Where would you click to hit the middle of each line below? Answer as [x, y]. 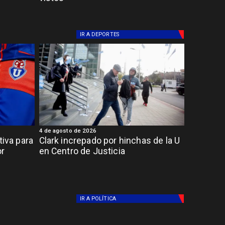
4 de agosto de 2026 [68, 130]
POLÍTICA [104, 198]
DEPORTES [105, 35]
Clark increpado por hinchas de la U [109, 141]
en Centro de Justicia [82, 151]
